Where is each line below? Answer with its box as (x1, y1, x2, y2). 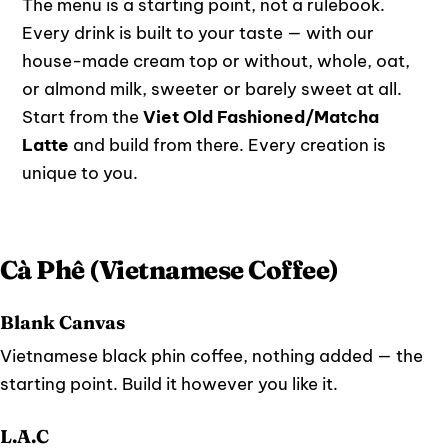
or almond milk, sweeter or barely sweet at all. (21, 78, 402, 101)
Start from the (21, 106, 143, 129)
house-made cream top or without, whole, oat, (21, 50, 410, 73)
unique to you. (21, 162, 138, 185)
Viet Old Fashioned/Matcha (142, 106, 379, 129)
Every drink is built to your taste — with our (21, 22, 374, 45)
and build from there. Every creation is (68, 134, 386, 157)
